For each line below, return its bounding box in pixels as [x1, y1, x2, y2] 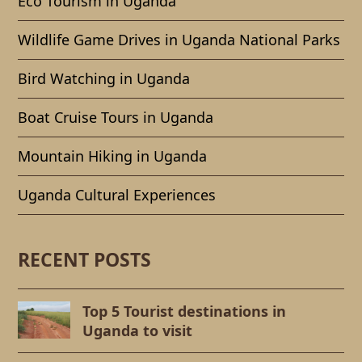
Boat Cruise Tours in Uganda [18, 107, 214, 128]
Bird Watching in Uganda [18, 69, 191, 89]
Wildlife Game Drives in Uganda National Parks [18, 30, 341, 50]
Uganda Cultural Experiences [18, 185, 217, 205]
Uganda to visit [82, 321, 193, 341]
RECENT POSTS [18, 246, 152, 273]
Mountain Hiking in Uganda [18, 146, 208, 166]
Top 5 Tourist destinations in [82, 301, 287, 322]
